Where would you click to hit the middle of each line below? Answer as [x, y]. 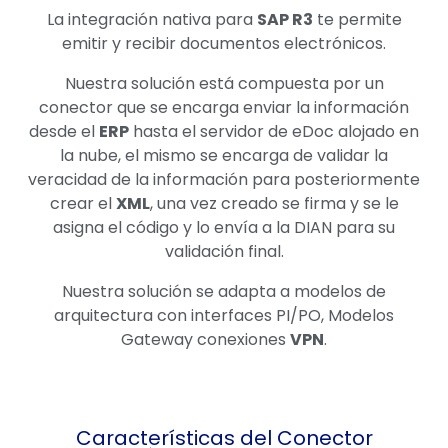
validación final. [224, 251]
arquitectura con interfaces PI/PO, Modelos [224, 315]
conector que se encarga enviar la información [224, 107]
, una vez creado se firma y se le [274, 203]
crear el [82, 203]
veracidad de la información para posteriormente [224, 179]
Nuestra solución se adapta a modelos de [224, 291]
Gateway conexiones [205, 339]
